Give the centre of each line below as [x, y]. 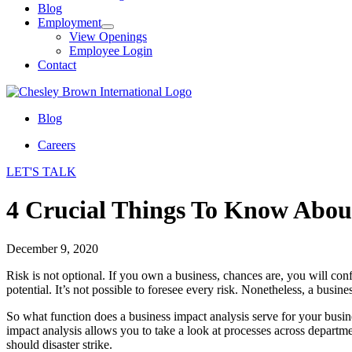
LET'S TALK [41, 172]
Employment [70, 22]
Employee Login [111, 51]
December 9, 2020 [52, 248]
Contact [57, 65]
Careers [57, 145]
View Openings [108, 37]
